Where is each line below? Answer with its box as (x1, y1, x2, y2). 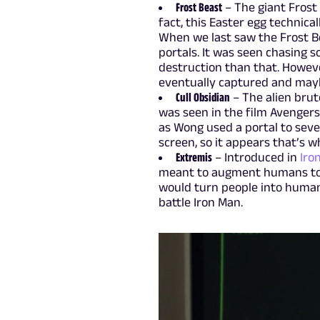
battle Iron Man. (158, 194, 243, 209)
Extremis (175, 149, 212, 164)
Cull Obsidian (175, 89, 230, 104)
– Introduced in (211, 149, 300, 164)
